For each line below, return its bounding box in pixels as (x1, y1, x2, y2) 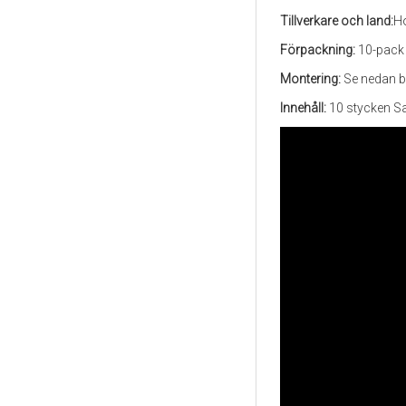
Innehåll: (280, 101, 326, 115)
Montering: (280, 72, 343, 86)
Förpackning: (280, 43, 358, 57)
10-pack (358, 43, 404, 57)
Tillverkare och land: (280, 14, 393, 28)
